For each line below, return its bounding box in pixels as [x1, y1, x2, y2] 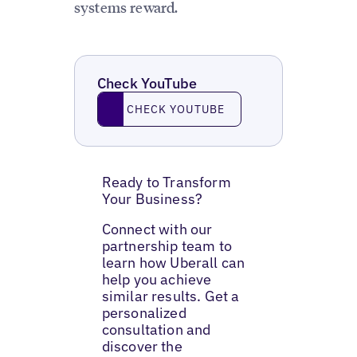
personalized [101, 303, 186, 322]
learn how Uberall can [101, 253, 245, 272]
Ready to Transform [101, 173, 231, 192]
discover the [101, 336, 182, 355]
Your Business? [101, 190, 203, 209]
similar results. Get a [101, 286, 240, 305]
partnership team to [101, 236, 233, 255]
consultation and [101, 320, 211, 339]
